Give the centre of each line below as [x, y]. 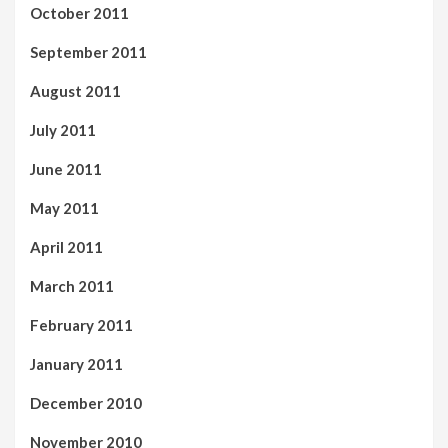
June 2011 [66, 168]
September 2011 [88, 51]
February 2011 [81, 324]
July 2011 [63, 129]
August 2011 [75, 90]
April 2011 [66, 246]
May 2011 [64, 207]
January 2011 [76, 363]
